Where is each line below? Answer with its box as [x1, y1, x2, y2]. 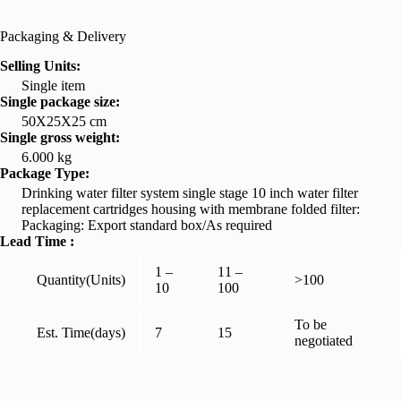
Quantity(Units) [37, 272, 125, 288]
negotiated [294, 333, 353, 349]
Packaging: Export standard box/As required [21, 218, 272, 234]
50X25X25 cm [21, 114, 107, 130]
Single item [21, 78, 85, 94]
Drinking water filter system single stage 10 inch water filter [21, 185, 358, 201]
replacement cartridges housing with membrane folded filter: [21, 201, 360, 218]
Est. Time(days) [37, 325, 125, 341]
